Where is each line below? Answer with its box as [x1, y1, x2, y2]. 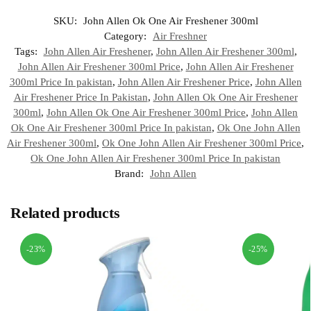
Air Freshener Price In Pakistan [13, 92, 148, 103]
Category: [104, 31, 149, 42]
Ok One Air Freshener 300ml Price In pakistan [10, 122, 212, 134]
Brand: [115, 168, 146, 180]
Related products [10, 204, 120, 222]
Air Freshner [153, 31, 207, 42]
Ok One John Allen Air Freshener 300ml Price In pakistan [31, 153, 280, 165]
